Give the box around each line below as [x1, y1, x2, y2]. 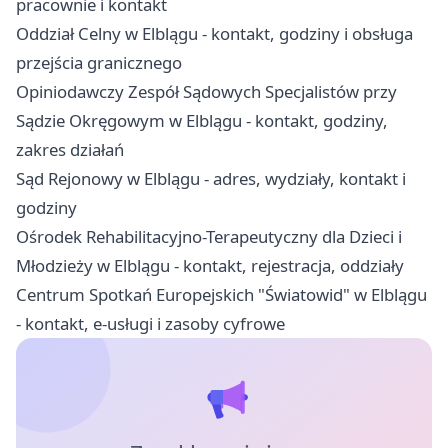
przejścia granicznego [16, 50, 182, 74]
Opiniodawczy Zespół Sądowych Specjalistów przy [16, 79, 397, 103]
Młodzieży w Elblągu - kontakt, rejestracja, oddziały [16, 253, 404, 277]
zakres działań [16, 137, 124, 161]
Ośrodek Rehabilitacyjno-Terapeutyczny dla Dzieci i [16, 224, 402, 248]
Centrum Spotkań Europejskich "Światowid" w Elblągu [16, 282, 427, 306]
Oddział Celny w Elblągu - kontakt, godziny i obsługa [16, 21, 413, 45]
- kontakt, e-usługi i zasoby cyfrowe [16, 311, 285, 335]
